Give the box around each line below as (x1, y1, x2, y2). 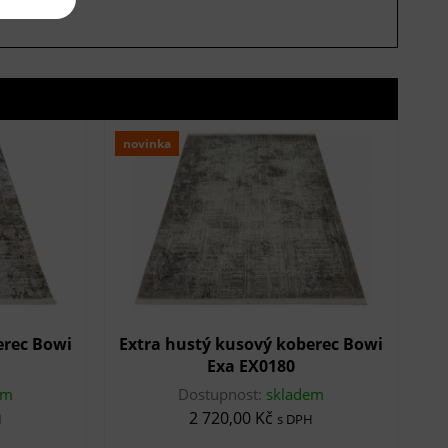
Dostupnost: (178, 383, 267, 404)
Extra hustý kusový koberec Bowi (119, 332, 384, 355)
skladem (266, 383, 325, 404)
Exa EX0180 (207, 354, 296, 377)
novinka (122, 134, 171, 152)
